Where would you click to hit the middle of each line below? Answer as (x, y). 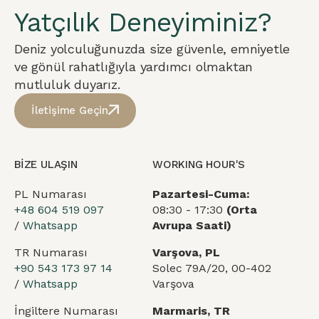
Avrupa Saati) (192, 225)
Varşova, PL (186, 252)
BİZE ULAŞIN (46, 164)
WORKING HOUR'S (199, 164)
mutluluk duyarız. (67, 84)
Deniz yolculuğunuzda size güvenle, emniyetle (152, 49)
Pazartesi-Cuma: (203, 194)
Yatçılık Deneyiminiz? (143, 22)
